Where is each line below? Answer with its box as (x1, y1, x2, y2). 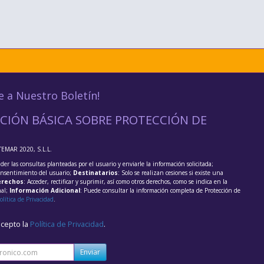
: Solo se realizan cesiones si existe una (117, 169, 223, 177)
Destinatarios (72, 169, 118, 177)
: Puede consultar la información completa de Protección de (80, 186, 240, 195)
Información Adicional (9, 186, 80, 195)
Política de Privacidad (29, 219, 104, 230)
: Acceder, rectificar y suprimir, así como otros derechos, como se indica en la (23, 177, 227, 186)
